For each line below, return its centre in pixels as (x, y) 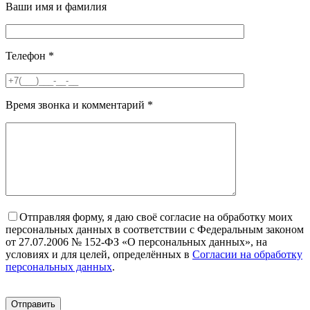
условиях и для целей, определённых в (99, 255)
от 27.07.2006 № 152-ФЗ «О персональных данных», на (136, 242)
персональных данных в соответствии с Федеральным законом (155, 230)
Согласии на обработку (247, 255)
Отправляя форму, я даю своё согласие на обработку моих (156, 217)
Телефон (27, 56)
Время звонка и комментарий (76, 105)
